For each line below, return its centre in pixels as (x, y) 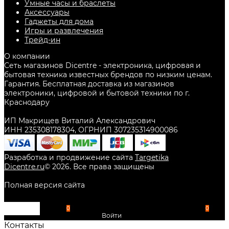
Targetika (152, 158)
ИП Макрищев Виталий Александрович (80, 121)
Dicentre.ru (24, 167)
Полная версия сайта (44, 185)
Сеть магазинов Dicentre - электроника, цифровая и (102, 66)
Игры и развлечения (64, 31)
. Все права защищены (112, 167)
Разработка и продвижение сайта (70, 158)
